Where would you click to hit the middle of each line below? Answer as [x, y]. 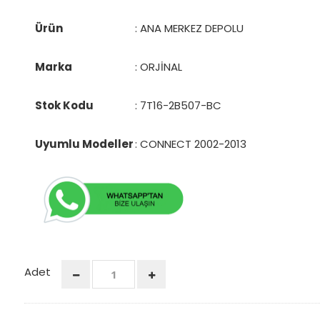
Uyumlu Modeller [84, 144]
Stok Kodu [64, 105]
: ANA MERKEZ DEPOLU [189, 28]
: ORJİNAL [159, 66]
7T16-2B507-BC [181, 105]
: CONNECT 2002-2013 [191, 144]
